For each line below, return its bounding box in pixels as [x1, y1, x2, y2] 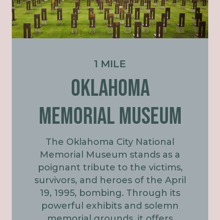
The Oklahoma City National [46, 137, 174, 148]
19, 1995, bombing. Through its [40, 188, 180, 199]
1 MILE [94, 58, 126, 70]
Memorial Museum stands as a [40, 149, 180, 161]
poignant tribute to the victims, [37, 162, 183, 173]
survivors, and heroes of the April [34, 175, 186, 186]
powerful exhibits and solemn [41, 200, 179, 212]
